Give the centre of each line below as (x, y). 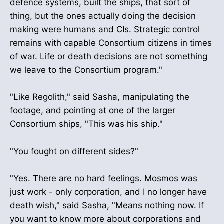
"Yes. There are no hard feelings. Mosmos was (104, 178)
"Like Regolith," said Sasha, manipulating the (100, 97)
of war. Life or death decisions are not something (109, 57)
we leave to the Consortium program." (86, 70)
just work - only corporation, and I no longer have (108, 192)
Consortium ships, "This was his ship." (86, 124)
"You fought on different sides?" (74, 151)
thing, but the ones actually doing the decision (103, 16)
